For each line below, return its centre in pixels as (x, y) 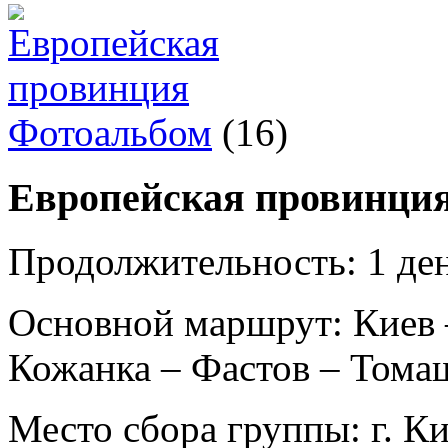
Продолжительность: (182, 262)
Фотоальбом (110, 132)
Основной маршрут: (175, 323)
